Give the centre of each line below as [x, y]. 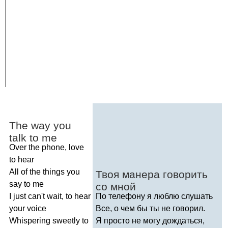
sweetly [66, 220]
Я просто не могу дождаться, [150, 220]
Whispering [30, 220]
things [54, 172]
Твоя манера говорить [152, 174]
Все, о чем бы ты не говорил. [150, 208]
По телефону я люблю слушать [154, 196]
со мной [116, 186]
